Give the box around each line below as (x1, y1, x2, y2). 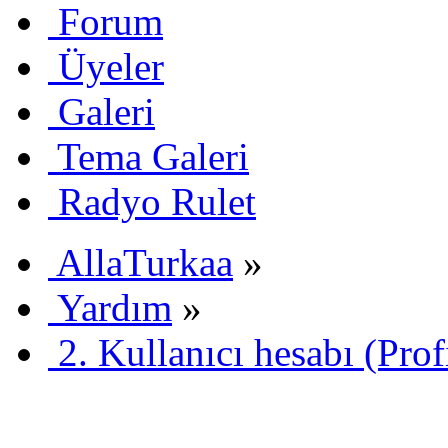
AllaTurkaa (56, 240, 233, 284)
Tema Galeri (57, 134, 249, 178)
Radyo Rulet (58, 179, 256, 223)
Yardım (57, 285, 172, 329)
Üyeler (58, 44, 164, 88)
